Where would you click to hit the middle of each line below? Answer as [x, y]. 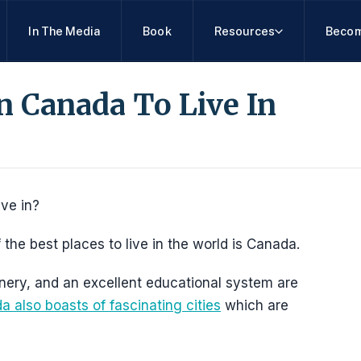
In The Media [64, 31]
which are [255, 305]
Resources [245, 31]
